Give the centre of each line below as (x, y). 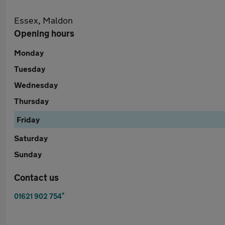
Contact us (36, 177)
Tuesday (30, 69)
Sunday (28, 154)
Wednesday (36, 85)
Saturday (31, 138)
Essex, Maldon (43, 20)
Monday (29, 52)
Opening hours (44, 33)
